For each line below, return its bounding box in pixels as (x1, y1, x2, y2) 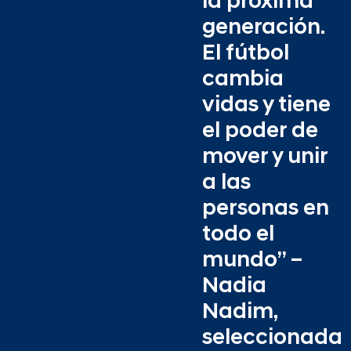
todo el (202, 223, 274, 246)
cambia (202, 68, 284, 91)
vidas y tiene (202, 94, 331, 117)
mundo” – (202, 249, 303, 272)
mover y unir (202, 146, 327, 168)
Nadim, (202, 301, 277, 324)
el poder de (202, 120, 318, 143)
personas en (202, 197, 329, 220)
